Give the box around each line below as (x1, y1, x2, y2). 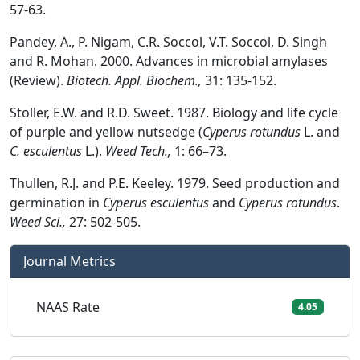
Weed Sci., (10, 213, 66, 231)
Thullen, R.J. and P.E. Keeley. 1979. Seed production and (10, 174, 340, 192)
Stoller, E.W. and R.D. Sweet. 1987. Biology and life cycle (10, 104, 338, 121)
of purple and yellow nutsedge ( (10, 123, 202, 141)
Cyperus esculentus (103, 194, 209, 211)
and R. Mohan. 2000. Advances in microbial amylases (10, 52, 328, 70)
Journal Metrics (23, 252, 116, 270)
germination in (10, 194, 103, 211)
